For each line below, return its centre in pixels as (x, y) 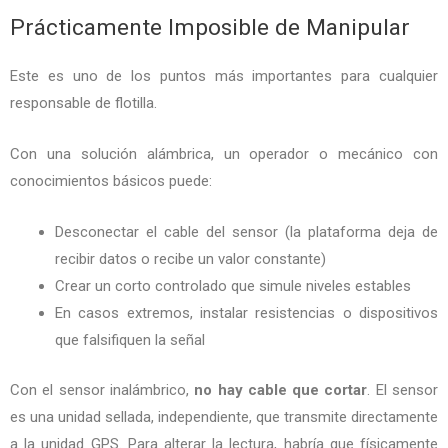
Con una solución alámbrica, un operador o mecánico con (224, 154)
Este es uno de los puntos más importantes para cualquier (224, 76)
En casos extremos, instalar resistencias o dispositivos (246, 313)
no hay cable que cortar (281, 389)
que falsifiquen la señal (130, 340)
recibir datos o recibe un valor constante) (190, 259)
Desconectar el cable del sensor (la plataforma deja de (246, 232)
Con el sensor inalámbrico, (102, 389)
